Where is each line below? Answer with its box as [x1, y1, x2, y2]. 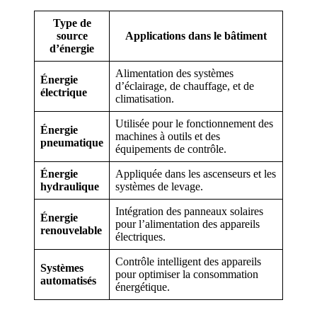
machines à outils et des [115, 129, 220, 142]
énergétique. [115, 280, 170, 293]
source [56, 29, 88, 42]
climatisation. [115, 92, 174, 105]
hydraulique [40, 180, 99, 192]
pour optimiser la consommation [115, 267, 258, 280]
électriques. [115, 230, 166, 243]
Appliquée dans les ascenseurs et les [115, 167, 276, 180]
